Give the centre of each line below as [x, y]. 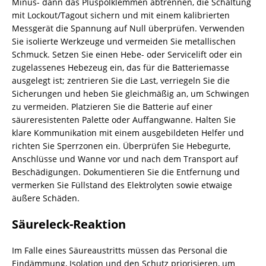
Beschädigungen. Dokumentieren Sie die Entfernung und [126, 172]
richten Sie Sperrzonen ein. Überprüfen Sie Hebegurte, [121, 146]
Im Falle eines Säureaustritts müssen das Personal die [120, 250]
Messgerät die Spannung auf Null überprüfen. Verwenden [128, 28]
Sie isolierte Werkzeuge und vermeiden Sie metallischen [124, 41]
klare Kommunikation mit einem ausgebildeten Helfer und [128, 133]
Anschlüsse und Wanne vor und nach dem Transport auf [125, 159]
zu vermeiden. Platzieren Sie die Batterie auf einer [112, 107]
